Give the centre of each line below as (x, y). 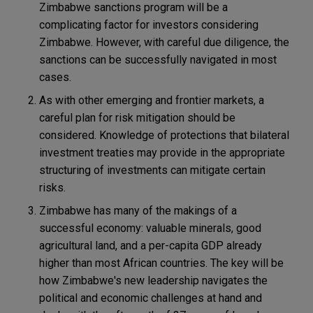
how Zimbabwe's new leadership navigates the (153, 280)
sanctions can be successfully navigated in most (158, 59)
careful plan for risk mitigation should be (137, 117)
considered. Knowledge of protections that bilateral (164, 135)
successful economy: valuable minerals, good (150, 228)
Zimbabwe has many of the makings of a (138, 210)
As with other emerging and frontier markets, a (152, 100)
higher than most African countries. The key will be (161, 263)
